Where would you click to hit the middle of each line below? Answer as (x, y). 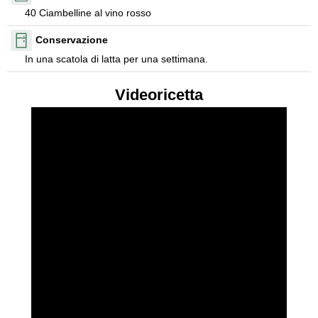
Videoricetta (159, 94)
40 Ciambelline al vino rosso (88, 12)
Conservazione (72, 40)
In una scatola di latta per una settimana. (116, 59)
